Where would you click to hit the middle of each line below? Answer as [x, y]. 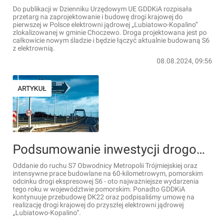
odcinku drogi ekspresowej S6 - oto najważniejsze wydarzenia [106, 181]
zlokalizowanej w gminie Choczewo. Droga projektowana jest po [110, 32]
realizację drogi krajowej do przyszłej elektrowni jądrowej [98, 205]
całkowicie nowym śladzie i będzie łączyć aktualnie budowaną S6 [111, 40]
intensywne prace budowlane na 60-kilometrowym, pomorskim [108, 173]
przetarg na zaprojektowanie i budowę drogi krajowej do [98, 17]
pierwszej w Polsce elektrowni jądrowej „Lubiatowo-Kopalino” [105, 25]
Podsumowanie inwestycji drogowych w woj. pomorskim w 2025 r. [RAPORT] [201, 149]
